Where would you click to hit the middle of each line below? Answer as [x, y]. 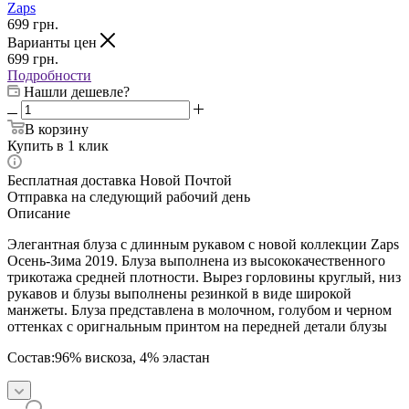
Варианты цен [54, 42]
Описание [39, 213]
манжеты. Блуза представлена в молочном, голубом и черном [199, 309]
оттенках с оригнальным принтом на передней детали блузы [197, 326]
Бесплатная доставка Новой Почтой [120, 180]
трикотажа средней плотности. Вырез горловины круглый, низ [204, 277]
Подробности [49, 75]
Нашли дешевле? [77, 91]
